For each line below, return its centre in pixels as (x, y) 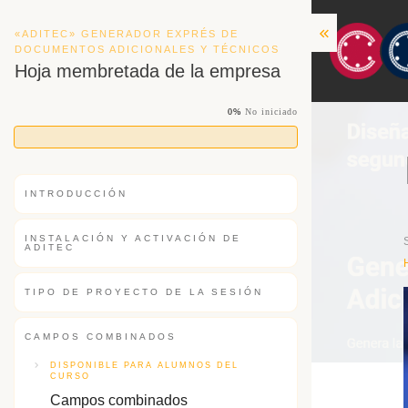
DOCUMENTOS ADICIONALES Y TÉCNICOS (147, 49)
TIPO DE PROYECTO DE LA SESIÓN (144, 292)
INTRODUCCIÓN (76, 194)
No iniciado (271, 112)
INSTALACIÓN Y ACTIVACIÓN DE (133, 238)
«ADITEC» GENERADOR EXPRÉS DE (127, 34)
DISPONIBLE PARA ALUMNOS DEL (144, 365)
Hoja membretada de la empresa (148, 71)
